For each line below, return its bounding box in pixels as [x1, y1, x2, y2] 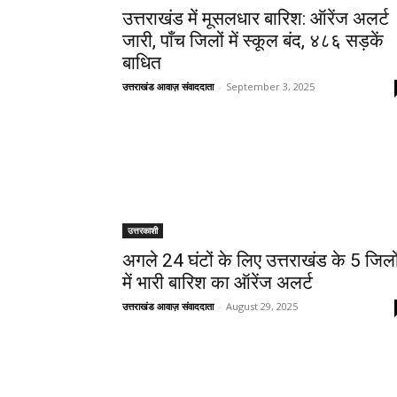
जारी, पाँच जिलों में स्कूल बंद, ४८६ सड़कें [122, 30, 384, 51]
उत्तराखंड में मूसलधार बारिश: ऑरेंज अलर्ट [122, 8, 389, 29]
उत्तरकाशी [128, 224, 158, 237]
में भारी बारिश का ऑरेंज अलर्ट [122, 272, 313, 293]
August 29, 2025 [226, 300, 298, 313]
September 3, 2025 [226, 80, 315, 93]
